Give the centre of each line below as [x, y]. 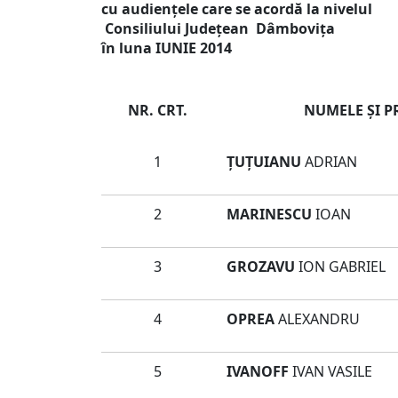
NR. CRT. [157, 110]
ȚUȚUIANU [264, 162]
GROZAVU [263, 267]
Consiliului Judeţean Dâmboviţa [218, 28]
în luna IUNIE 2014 [167, 48]
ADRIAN [329, 162]
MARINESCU [269, 214]
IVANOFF [258, 371]
